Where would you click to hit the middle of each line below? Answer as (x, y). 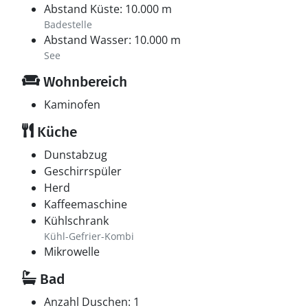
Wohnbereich (84, 82)
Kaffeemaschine (86, 204)
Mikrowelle (72, 252)
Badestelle (68, 24)
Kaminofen (72, 104)
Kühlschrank (76, 221)
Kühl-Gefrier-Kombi (89, 236)
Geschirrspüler (83, 171)
